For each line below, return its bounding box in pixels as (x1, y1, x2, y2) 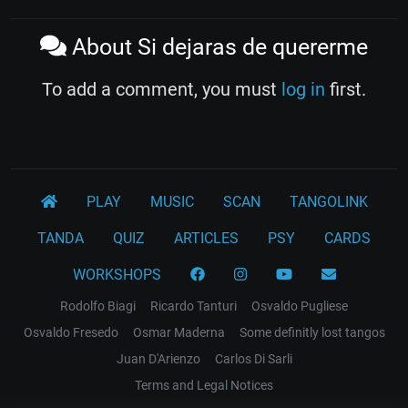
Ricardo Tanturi (150, 298, 237, 313)
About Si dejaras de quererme (66, 33, 368, 60)
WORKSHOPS (72, 265, 161, 283)
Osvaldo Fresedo (23, 324, 118, 340)
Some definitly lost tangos (239, 324, 385, 340)
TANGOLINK (289, 192, 368, 210)
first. (325, 77, 366, 100)
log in (281, 77, 325, 100)
